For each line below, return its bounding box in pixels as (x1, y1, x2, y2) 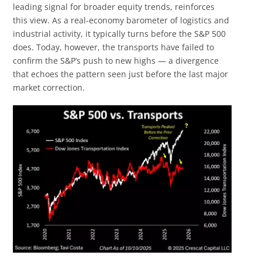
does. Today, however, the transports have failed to (13, 42, 215, 53)
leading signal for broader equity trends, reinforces (13, 1, 215, 13)
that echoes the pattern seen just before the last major (13, 68, 229, 80)
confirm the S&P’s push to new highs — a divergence (13, 55, 219, 67)
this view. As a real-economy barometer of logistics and (13, 15, 230, 26)
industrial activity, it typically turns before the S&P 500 (13, 28, 226, 40)
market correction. (13, 82, 85, 94)
